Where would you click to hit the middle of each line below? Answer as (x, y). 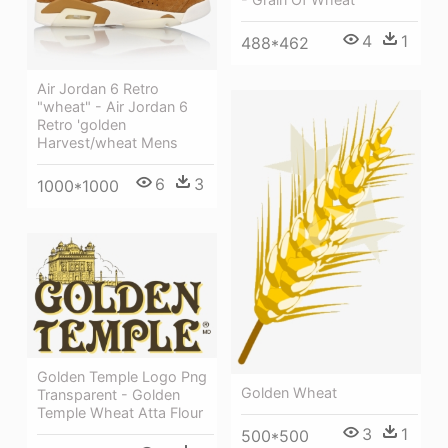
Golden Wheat (289, 392)
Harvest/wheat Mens (107, 142)
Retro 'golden (81, 124)
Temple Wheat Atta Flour (120, 412)
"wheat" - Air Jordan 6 (112, 106)
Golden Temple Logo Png (122, 376)
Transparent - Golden (108, 394)
